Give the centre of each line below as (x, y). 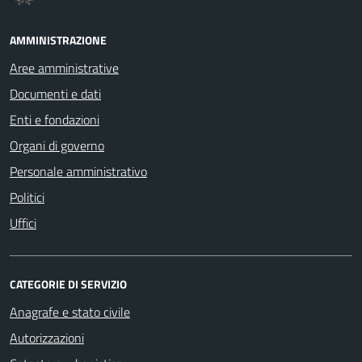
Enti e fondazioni (55, 119)
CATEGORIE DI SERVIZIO (68, 284)
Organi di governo (57, 145)
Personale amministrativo (78, 171)
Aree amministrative (64, 67)
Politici (27, 197)
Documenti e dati (55, 93)
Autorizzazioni (47, 337)
